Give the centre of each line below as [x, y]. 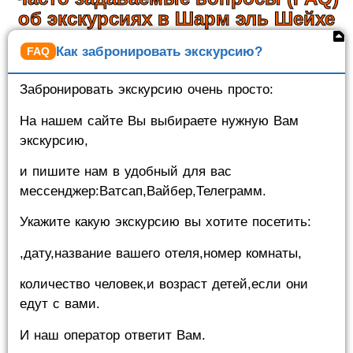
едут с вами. [60, 304]
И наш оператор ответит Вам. [113, 335]
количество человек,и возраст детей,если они [164, 284]
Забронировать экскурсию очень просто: [147, 90]
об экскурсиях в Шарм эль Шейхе [176, 19]
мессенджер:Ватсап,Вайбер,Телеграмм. [143, 191]
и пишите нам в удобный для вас [126, 172]
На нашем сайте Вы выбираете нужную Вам [159, 121]
